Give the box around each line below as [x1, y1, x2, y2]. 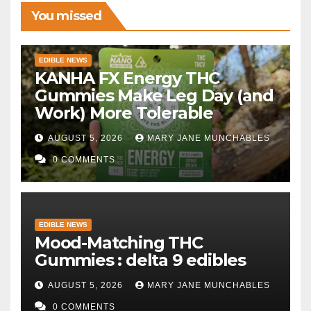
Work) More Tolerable [35, 103, 213, 124]
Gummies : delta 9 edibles [35, 250, 246, 271]
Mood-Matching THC [35, 233, 203, 253]
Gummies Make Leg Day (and [35, 85, 274, 106]
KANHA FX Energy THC [35, 68, 220, 89]
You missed [31, 8, 101, 24]
